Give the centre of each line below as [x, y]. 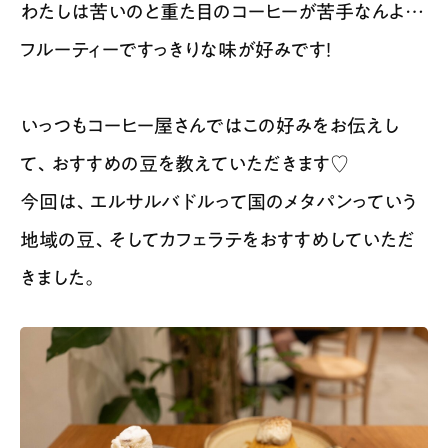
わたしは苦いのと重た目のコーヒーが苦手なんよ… [222, 12]
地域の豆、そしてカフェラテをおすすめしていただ [217, 240]
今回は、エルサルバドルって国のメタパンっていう [218, 202]
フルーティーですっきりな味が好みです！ [176, 50]
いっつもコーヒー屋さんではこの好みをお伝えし [209, 126]
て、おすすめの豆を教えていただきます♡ [184, 164]
